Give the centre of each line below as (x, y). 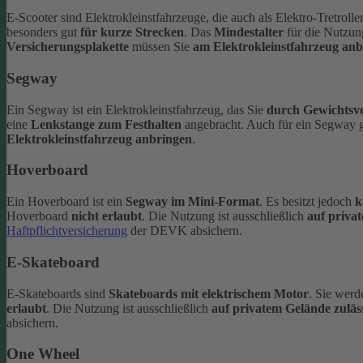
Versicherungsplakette (68, 47)
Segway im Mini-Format (192, 202)
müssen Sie (161, 47)
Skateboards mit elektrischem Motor (209, 293)
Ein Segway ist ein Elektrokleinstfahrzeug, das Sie (137, 109)
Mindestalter (249, 32)
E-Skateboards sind (58, 293)
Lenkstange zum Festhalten (106, 124)
